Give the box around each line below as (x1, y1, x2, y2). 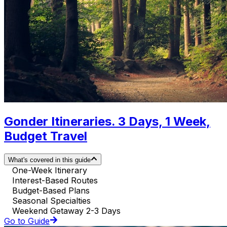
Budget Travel (4, 129, 87, 144)
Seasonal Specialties (12, 195, 91, 206)
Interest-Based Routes (12, 175, 98, 185)
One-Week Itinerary (12, 165, 87, 175)
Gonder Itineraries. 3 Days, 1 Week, (4, 114, 210, 129)
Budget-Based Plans (12, 185, 90, 196)
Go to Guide (4, 215, 50, 226)
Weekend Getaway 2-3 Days (12, 205, 121, 216)
